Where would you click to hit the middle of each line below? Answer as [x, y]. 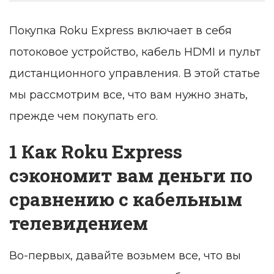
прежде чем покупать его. [83, 117]
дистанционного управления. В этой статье [135, 74]
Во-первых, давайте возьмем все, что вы [125, 256]
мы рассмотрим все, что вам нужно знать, [128, 95]
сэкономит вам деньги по [131, 176]
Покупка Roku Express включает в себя [120, 31]
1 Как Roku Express [96, 152]
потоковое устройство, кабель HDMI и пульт [135, 52]
